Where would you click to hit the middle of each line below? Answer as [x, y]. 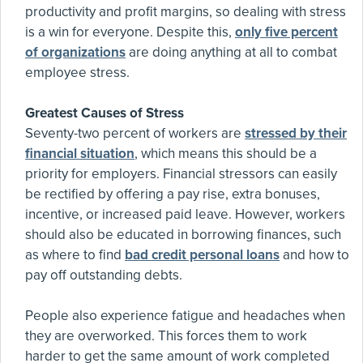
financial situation [80, 154]
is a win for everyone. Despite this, [130, 32]
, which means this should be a [226, 154]
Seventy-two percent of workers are [135, 133]
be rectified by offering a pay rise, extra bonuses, [173, 194]
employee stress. [77, 73]
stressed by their [296, 133]
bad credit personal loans [202, 255]
